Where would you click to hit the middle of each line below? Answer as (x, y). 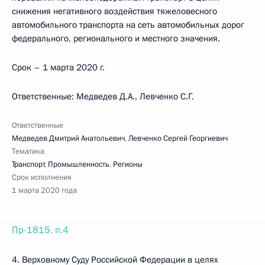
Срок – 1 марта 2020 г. (58, 67)
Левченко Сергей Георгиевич (178, 138)
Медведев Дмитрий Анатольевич (68, 138)
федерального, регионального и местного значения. (116, 38)
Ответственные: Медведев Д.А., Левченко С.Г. (103, 96)
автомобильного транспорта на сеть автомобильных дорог (128, 25)
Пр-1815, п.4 (40, 230)
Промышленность (79, 164)
